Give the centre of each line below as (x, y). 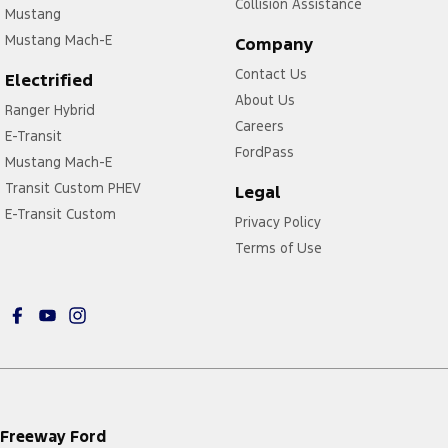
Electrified (49, 80)
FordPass (264, 152)
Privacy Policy (277, 222)
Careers (259, 126)
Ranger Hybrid (50, 110)
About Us (264, 100)
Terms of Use (278, 248)
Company (274, 44)
